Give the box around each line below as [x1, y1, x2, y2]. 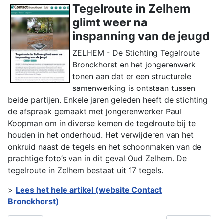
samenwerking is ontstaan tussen [72, 83, 195, 93]
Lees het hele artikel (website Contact [16, 185, 162, 195]
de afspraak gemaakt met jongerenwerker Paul [8, 107, 181, 116]
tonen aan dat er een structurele [72, 71, 191, 81]
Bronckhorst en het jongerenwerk [72, 60, 196, 69]
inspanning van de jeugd [72, 29, 210, 43]
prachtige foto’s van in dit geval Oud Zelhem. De [8, 153, 187, 163]
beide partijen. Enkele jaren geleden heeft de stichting [8, 95, 208, 105]
